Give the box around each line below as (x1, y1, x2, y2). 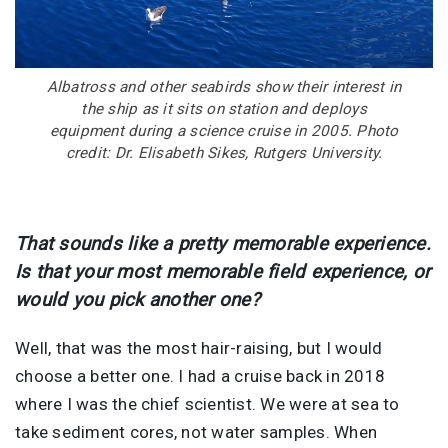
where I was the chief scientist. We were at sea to (15, 393, 400, 414)
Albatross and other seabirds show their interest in (46, 77, 402, 96)
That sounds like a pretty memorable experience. (15, 232, 431, 255)
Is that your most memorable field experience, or (15, 260, 430, 283)
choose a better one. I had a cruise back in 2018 (15, 365, 385, 386)
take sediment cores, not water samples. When (15, 421, 377, 442)
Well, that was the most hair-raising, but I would (15, 337, 383, 358)
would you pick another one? (15, 288, 260, 311)
